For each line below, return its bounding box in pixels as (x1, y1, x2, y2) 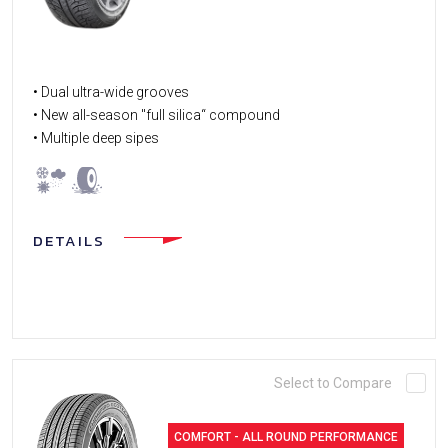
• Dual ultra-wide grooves (33, 83, 189, 100)
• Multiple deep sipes (33, 129, 159, 146)
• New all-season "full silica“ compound (33, 106, 280, 123)
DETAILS (33, 228, 105, 252)
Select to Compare (274, 374, 392, 391)
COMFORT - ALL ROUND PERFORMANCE (174, 429, 399, 444)
